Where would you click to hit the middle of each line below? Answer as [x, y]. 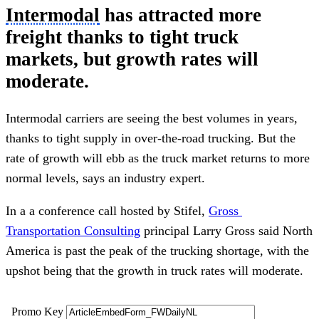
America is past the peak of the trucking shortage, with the [157, 251]
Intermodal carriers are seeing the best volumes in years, [152, 119]
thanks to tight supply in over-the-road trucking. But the [151, 138]
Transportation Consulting [73, 231]
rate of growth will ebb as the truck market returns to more [158, 158]
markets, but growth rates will [132, 59]
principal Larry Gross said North [226, 231]
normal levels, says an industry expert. [105, 178]
